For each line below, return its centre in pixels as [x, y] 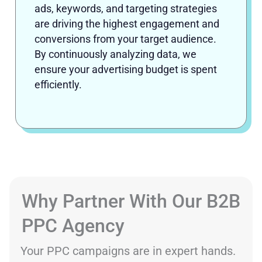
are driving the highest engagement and [127, 24]
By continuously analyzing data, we [116, 54]
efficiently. [58, 85]
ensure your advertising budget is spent [126, 70]
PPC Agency [73, 225]
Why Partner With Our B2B [131, 201]
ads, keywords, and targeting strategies [126, 9]
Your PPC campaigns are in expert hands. [128, 251]
